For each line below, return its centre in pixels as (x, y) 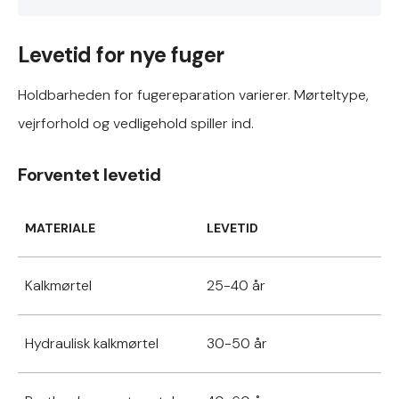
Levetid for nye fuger (121, 55)
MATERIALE (60, 228)
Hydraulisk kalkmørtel (92, 343)
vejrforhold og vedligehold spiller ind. (136, 123)
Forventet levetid (90, 175)
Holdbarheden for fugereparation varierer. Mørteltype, (193, 95)
